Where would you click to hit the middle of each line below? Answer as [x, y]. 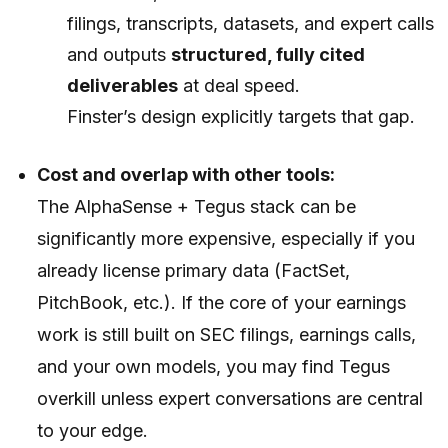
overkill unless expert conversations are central [230, 398]
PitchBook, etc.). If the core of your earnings [222, 302]
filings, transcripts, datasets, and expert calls [250, 23]
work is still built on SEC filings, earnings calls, [227, 334]
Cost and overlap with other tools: [186, 174]
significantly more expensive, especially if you [226, 238]
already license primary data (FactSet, [194, 270]
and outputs [118, 54]
